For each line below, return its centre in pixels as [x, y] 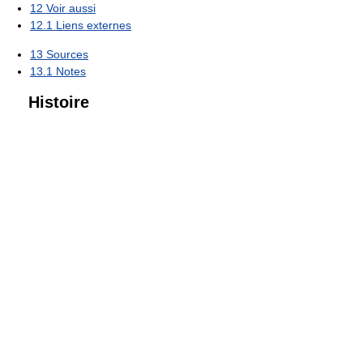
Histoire [59, 102]
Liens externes [94, 25]
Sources [67, 54]
